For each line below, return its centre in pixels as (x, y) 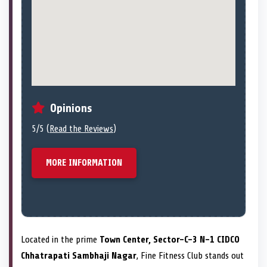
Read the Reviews (81, 129)
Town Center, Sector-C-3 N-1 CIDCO (170, 240)
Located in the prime (60, 240)
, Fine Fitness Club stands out (190, 256)
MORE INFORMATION (84, 163)
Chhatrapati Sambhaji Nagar (79, 256)
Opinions (71, 108)
